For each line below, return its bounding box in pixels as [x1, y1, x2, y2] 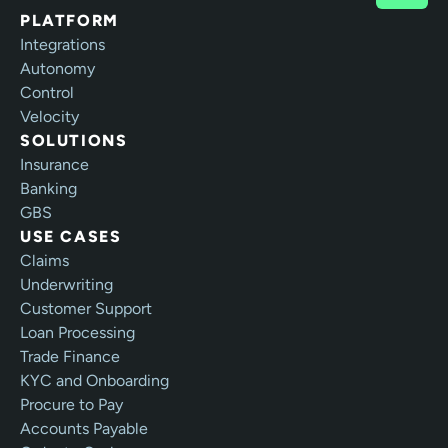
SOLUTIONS [20, 130, 128, 150]
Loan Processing [20, 322, 135, 342]
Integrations [20, 34, 105, 54]
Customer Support [20, 298, 152, 318]
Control [20, 82, 74, 102]
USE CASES [20, 226, 122, 246]
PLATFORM [20, 10, 119, 30]
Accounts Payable [20, 418, 148, 438]
